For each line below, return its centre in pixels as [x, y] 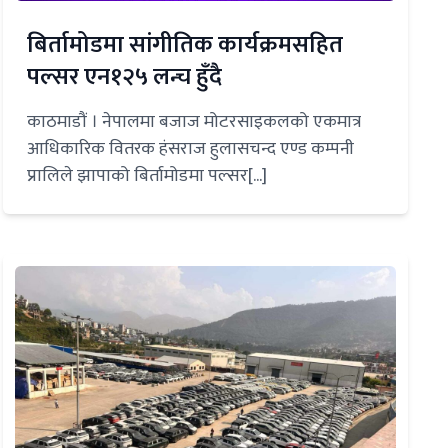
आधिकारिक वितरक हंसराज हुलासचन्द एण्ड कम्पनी [190, 148]
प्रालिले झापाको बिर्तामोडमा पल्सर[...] [146, 175]
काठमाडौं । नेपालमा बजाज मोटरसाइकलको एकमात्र [193, 121]
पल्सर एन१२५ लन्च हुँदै [124, 76]
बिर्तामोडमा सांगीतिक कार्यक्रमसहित [184, 44]
